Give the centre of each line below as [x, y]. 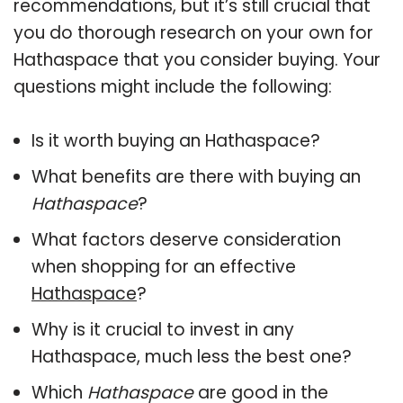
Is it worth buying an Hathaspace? [176, 140]
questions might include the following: [173, 86]
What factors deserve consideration [186, 239]
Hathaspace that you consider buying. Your [197, 59]
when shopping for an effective [164, 266]
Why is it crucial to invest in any [163, 329]
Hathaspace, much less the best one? [192, 356]
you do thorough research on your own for [193, 32]
